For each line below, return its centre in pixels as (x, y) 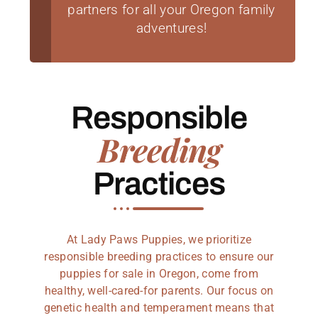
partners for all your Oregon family (171, 10)
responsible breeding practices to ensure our (159, 256)
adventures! (171, 28)
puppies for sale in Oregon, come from (159, 273)
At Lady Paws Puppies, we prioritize (159, 239)
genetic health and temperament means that (159, 307)
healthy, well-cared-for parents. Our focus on (159, 290)
